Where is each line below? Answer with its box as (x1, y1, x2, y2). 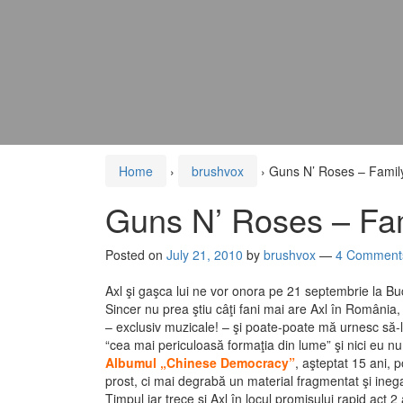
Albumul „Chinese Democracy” (105, 354, 295, 372)
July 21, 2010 (166, 246, 243, 264)
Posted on (105, 246, 166, 264)
